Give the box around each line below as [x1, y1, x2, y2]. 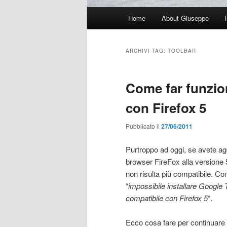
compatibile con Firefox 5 [126, 192, 208, 203]
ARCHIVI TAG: [126, 47, 168, 55]
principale [87, 20, 119, 31]
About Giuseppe [161, 13, 209, 23]
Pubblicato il [126, 122, 161, 131]
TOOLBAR [168, 47, 196, 55]
